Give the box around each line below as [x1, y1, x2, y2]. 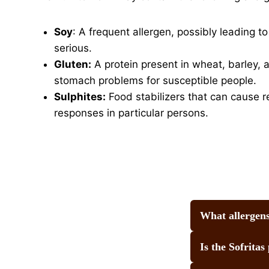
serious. [54, 41, 92, 54]
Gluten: [54, 58, 91, 70]
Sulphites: [54, 90, 106, 103]
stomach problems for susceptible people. [54, 74, 256, 86]
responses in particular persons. [54, 106, 208, 119]
